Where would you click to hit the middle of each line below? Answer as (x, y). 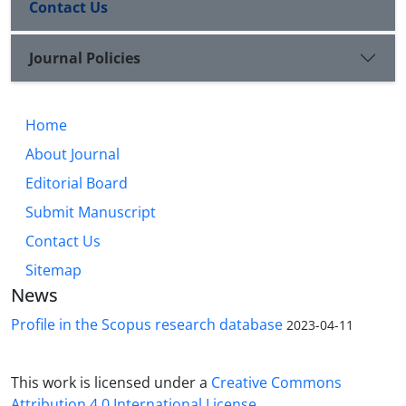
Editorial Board (77, 184)
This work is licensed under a (111, 383)
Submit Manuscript (91, 213)
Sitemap (53, 271)
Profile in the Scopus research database (147, 325)
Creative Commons (276, 383)
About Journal (72, 155)
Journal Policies (85, 58)
